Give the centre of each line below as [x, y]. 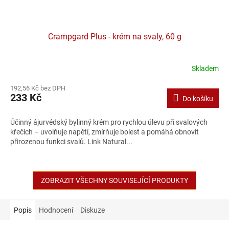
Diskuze [93, 210]
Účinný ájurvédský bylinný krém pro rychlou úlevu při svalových [109, 122]
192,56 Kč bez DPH [38, 88]
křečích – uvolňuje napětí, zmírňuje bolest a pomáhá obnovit [105, 132]
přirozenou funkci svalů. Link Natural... [71, 141]
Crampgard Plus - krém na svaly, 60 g [114, 36]
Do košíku [198, 98]
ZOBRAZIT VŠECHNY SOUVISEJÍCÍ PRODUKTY [114, 180]
